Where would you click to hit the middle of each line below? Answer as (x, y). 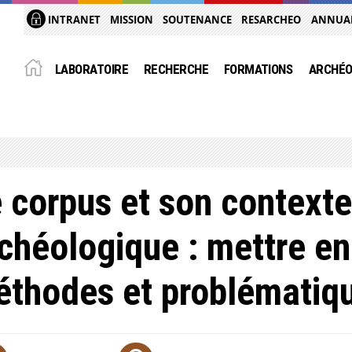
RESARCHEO (271, 20)
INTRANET (73, 20)
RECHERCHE (176, 69)
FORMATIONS (258, 69)
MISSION (132, 20)
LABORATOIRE (92, 69)
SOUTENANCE (198, 20)
